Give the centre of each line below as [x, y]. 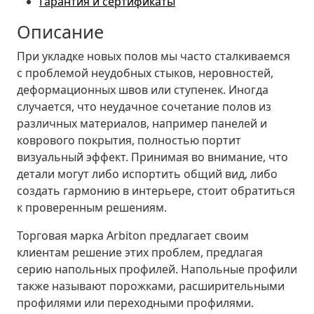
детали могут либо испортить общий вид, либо [147, 173]
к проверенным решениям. [92, 207]
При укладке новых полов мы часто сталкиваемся [153, 56]
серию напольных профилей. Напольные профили [157, 269]
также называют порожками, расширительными [151, 286]
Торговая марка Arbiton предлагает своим [133, 235]
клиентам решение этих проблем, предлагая [140, 252]
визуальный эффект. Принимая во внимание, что [152, 157]
